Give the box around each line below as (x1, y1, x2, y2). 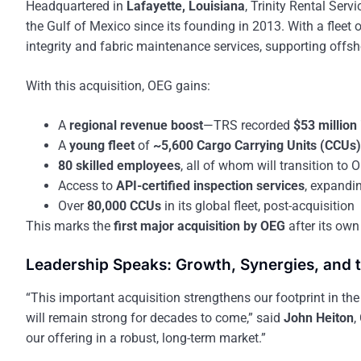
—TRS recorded (203, 118, 293, 134)
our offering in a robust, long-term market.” (26, 330, 266, 346)
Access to (58, 178, 116, 194)
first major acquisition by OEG (114, 218, 285, 234)
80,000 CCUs (87, 198, 161, 214)
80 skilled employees (58, 158, 180, 174)
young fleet (69, 138, 135, 154)
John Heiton (284, 310, 354, 326)
